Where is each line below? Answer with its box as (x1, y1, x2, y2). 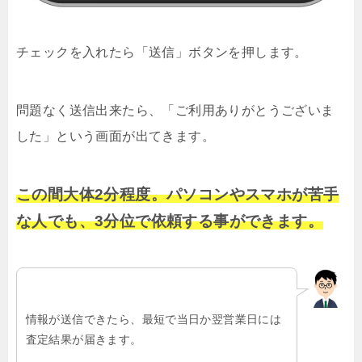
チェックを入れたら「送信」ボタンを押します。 (16, 45, 308, 60)
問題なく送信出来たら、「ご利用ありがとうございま (16, 103, 335, 118)
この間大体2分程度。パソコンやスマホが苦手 (16, 186, 339, 204)
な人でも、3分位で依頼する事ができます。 (16, 213, 323, 230)
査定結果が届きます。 (25, 332, 142, 346)
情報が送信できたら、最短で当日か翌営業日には (25, 312, 282, 326)
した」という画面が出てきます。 (16, 129, 215, 144)
